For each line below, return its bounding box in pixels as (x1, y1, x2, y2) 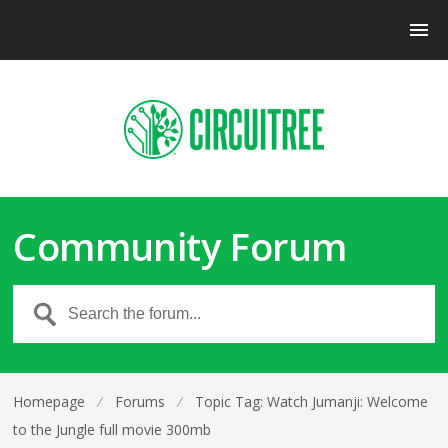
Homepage (13, 392, 86, 411)
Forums (115, 392, 166, 411)
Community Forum (13, 220, 347, 272)
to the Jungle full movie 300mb (13, 420, 212, 439)
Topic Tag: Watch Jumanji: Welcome (195, 392, 429, 411)
